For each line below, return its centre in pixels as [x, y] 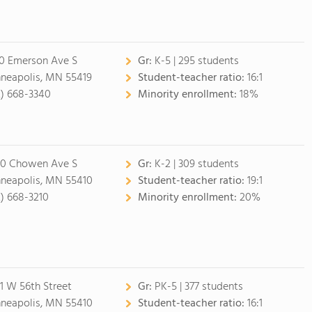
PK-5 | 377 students [198, 287]
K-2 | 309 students [196, 164]
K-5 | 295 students [196, 61]
